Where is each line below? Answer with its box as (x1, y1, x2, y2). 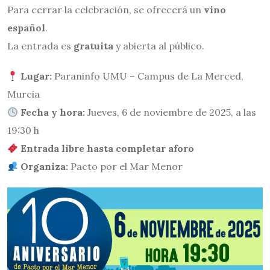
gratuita (74, 40, 113, 52)
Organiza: (20, 160, 69, 173)
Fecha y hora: (20, 106, 86, 119)
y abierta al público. (113, 40, 204, 52)
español (7, 22, 45, 34)
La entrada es (7, 40, 74, 52)
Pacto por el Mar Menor (68, 160, 183, 173)
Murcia (7, 88, 40, 101)
